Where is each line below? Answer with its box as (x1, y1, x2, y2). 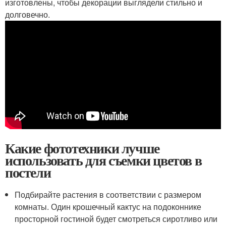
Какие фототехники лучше (5, 137, 159, 158)
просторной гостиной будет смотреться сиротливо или (15, 212, 218, 224)
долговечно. (5, 8, 50, 20)
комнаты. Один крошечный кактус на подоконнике (15, 200, 202, 212)
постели (5, 161, 51, 183)
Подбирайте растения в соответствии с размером (15, 188, 202, 200)
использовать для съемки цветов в (5, 149, 202, 171)
